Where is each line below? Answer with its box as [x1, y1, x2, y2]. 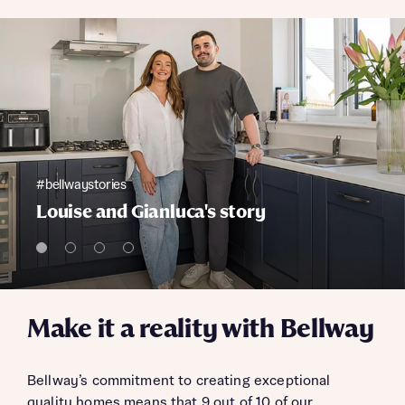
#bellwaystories [36, 178, 127, 193]
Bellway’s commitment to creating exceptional [27, 373, 331, 389]
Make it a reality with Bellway [27, 316, 374, 344]
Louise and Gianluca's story [36, 202, 266, 222]
